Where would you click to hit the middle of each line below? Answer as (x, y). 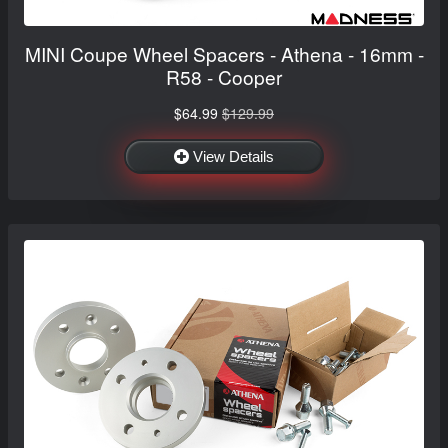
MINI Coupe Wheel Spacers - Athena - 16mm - (224, 53)
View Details (233, 156)
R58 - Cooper (224, 76)
